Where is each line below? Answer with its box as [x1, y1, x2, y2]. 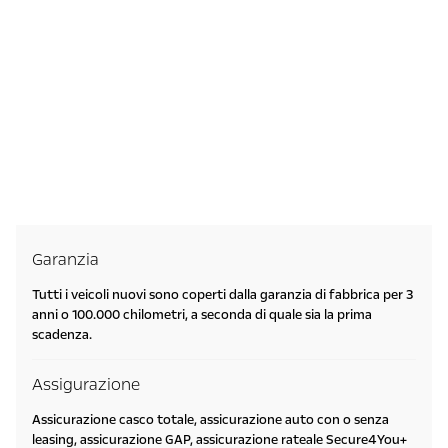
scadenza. [32, 326, 92, 345]
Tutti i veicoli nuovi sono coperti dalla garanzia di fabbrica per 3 [32, 286, 413, 305]
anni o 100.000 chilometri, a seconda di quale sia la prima [32, 306, 372, 325]
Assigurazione [32, 373, 140, 397]
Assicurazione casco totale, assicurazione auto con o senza [32, 411, 389, 430]
